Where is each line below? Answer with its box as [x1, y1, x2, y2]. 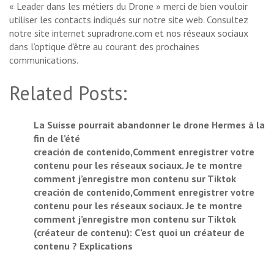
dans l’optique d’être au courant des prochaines [9, 40, 199, 53]
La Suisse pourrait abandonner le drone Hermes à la [34, 119, 265, 131]
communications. [9, 54, 78, 67]
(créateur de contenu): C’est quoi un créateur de [34, 226, 245, 239]
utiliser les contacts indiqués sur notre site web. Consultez [9, 13, 248, 26]
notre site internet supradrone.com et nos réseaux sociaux [9, 27, 248, 40]
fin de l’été [34, 132, 80, 145]
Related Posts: [9, 80, 127, 106]
